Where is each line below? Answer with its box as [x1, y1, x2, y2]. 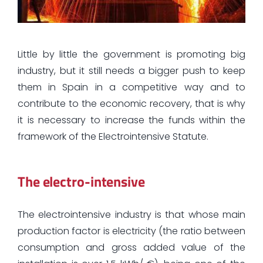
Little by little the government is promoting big [17, 48, 246, 62]
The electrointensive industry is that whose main [17, 207, 246, 221]
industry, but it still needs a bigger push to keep [17, 64, 246, 78]
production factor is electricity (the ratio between [17, 224, 246, 238]
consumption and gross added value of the [17, 240, 246, 254]
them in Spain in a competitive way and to [17, 80, 246, 95]
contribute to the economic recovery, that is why [17, 97, 246, 111]
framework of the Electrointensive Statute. [17, 130, 208, 144]
